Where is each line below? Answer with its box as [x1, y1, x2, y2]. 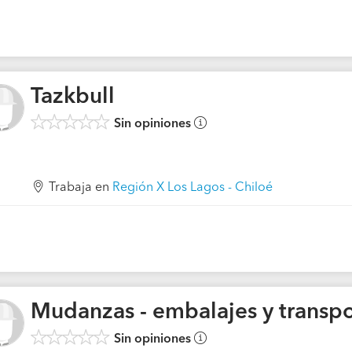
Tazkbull [31, 86, 115, 108]
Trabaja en [49, 181, 112, 194]
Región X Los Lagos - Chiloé [112, 181, 273, 194]
